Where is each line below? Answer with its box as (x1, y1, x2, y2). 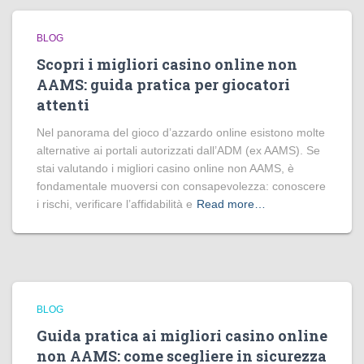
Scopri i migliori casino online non (37, 54, 297, 74)
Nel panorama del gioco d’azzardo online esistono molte (37, 126, 325, 139)
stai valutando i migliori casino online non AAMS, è (37, 162, 294, 175)
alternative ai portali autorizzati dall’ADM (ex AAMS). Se (37, 144, 320, 157)
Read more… (197, 197, 266, 210)
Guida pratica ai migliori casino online (37, 326, 327, 345)
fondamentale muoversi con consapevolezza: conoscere (37, 180, 326, 193)
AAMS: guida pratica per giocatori (37, 75, 290, 94)
